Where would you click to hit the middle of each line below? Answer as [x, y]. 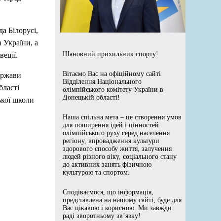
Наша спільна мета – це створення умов [122, 117]
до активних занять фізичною [107, 164]
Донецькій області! [91, 97]
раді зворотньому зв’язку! [102, 216]
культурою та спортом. [96, 172]
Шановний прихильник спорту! [110, 54]
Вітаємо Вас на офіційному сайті [112, 74]
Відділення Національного [102, 81]
